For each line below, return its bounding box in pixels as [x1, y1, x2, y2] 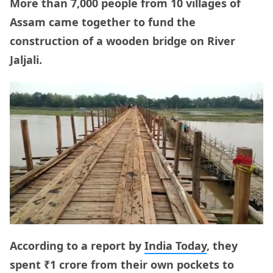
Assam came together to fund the [10, 15, 196, 30]
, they [207, 238, 238, 253]
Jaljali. [10, 52, 42, 68]
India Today [144, 238, 207, 253]
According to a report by [10, 238, 144, 253]
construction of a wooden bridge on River [10, 34, 235, 49]
